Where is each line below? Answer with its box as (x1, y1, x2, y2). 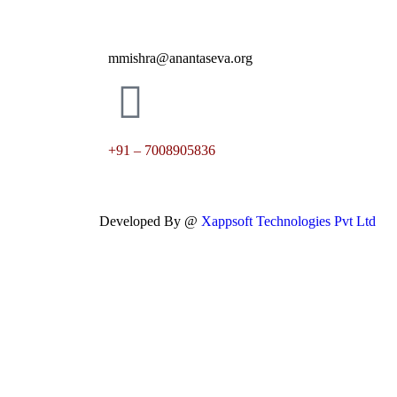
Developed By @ (99, 214, 201, 230)
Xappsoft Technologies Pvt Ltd (201, 214, 376, 230)
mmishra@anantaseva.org (108, 51, 253, 66)
